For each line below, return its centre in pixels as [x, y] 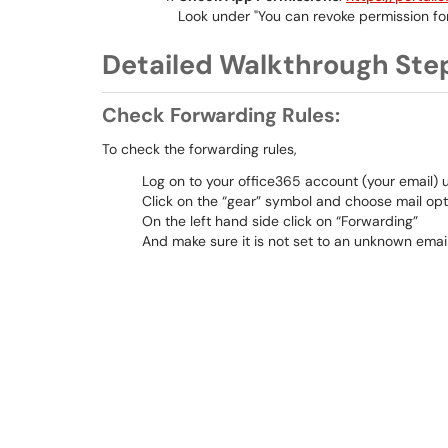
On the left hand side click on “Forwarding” [280, 221]
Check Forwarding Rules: [221, 115]
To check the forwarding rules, [199, 149]
